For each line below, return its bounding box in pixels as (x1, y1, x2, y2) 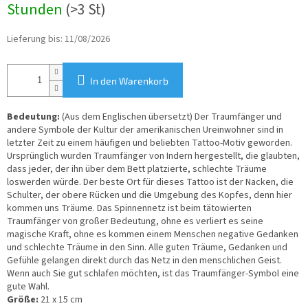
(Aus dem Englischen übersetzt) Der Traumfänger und (60, 110, 282, 124)
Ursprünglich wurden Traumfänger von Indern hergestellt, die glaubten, (7, 149, 300, 164)
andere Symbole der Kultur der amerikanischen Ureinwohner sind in (7, 123, 283, 137)
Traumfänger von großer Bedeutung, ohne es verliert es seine (7, 214, 263, 229)
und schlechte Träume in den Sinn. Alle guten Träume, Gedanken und (7, 241, 287, 255)
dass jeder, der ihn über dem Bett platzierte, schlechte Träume (7, 162, 267, 177)
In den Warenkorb (90, 75, 168, 87)
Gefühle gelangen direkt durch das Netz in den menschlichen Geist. (7, 254, 282, 268)
